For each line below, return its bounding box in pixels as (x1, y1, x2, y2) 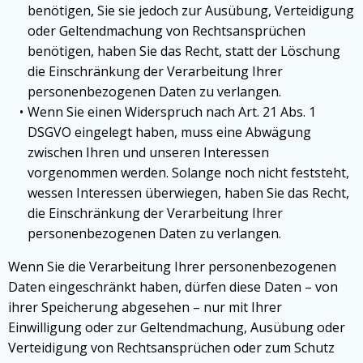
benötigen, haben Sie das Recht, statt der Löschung (28, 42, 340, 60)
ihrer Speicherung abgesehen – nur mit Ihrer (8, 298, 282, 316)
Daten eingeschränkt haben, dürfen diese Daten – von (8, 278, 338, 296)
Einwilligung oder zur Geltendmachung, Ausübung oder (8, 318, 345, 336)
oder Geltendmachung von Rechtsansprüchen (28, 22, 305, 40)
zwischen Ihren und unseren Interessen (28, 143, 269, 161)
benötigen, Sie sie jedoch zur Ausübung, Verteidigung (28, 2, 354, 19)
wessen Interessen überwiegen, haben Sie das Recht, (28, 184, 349, 202)
